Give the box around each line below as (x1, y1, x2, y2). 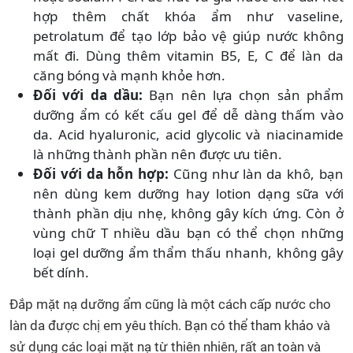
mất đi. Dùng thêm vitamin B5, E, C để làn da (33, 46, 344, 65)
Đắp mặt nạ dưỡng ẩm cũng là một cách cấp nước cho (9, 295, 331, 312)
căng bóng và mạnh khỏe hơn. (33, 65, 225, 84)
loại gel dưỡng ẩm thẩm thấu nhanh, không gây (33, 243, 344, 262)
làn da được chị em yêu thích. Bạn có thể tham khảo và (9, 317, 330, 333)
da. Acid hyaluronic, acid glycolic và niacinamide (33, 124, 344, 143)
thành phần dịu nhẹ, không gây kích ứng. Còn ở (33, 203, 344, 222)
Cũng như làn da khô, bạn (169, 164, 344, 183)
